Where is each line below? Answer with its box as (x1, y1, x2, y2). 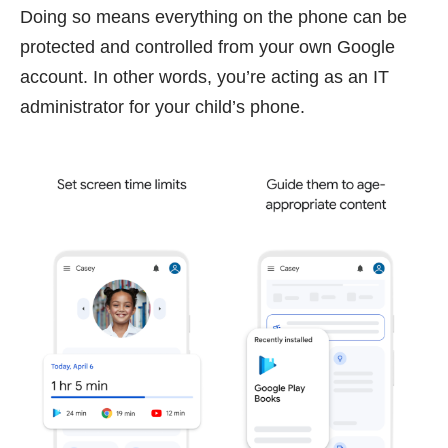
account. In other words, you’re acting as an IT (20, 66, 389, 87)
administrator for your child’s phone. (20, 96, 305, 117)
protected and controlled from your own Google (20, 36, 395, 57)
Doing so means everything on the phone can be (20, 6, 407, 27)
